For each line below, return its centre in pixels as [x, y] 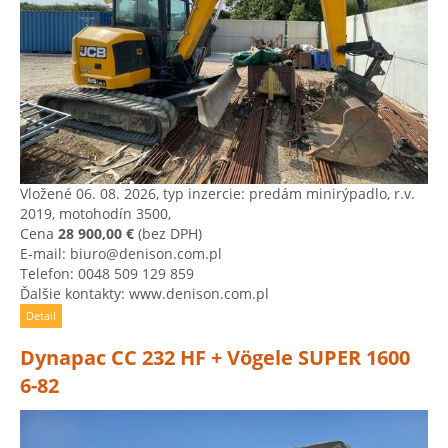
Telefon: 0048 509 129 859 [107, 274]
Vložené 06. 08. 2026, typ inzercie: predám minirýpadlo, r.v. [217, 194]
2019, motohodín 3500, [95, 214]
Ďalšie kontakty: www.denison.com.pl [144, 294]
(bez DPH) [168, 234]
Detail [41, 316]
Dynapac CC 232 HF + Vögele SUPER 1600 [215, 358]
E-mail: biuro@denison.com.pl [121, 254]
